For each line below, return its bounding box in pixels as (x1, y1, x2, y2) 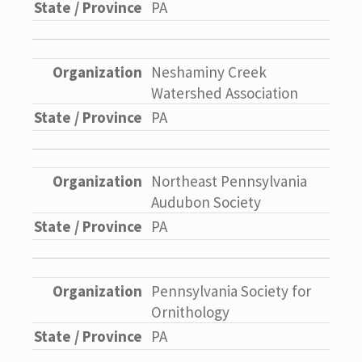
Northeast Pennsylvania (151, 171, 307, 192)
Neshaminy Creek (151, 61, 267, 82)
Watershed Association (151, 82, 298, 103)
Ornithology (151, 302, 229, 322)
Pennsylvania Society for (151, 281, 311, 301)
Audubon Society (151, 192, 261, 213)
